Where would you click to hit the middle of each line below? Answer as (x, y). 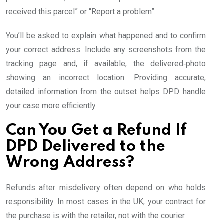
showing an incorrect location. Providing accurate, (106, 78)
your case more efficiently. (51, 106)
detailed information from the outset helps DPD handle (106, 92)
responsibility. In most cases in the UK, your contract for (106, 202)
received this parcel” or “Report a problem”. (81, 12)
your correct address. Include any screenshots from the (106, 50)
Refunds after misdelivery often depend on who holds (106, 188)
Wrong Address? (70, 163)
